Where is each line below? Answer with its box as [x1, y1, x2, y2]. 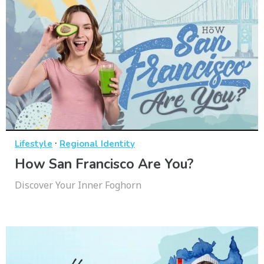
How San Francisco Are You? [15, 155, 193, 174]
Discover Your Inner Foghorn [15, 179, 141, 192]
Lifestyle [15, 138, 52, 150]
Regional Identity [60, 138, 135, 150]
